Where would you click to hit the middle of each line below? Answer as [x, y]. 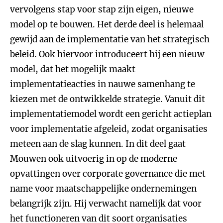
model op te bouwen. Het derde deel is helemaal [107, 24]
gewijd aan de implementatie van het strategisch [110, 39]
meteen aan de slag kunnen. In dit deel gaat [98, 144]
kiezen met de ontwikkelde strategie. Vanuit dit [108, 99]
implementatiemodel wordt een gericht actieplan [111, 114]
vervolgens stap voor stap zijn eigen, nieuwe [102, 9]
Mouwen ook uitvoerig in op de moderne [94, 159]
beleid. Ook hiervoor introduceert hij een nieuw [107, 54]
